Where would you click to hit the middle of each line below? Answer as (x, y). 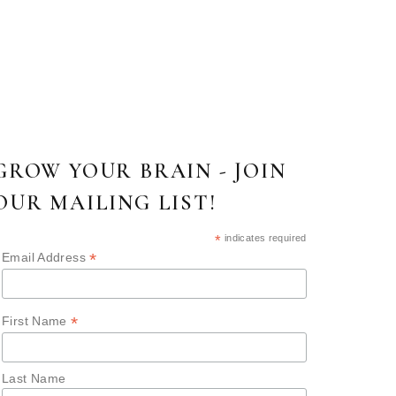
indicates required (264, 237)
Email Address (46, 257)
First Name (37, 320)
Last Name (34, 379)
